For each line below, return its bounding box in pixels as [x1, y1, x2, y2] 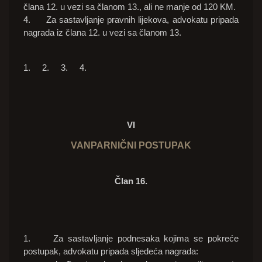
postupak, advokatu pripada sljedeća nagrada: [23, 246, 198, 257]
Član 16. [115, 176, 147, 187]
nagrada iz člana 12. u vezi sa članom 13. [23, 27, 181, 38]
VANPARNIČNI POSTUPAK [71, 140, 191, 151]
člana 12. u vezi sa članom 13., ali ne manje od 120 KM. [23, 2, 236, 12]
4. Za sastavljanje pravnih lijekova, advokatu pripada [23, 15, 239, 25]
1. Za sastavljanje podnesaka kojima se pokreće [23, 233, 239, 244]
